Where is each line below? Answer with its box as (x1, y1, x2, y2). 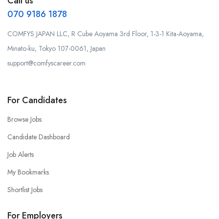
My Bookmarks (7, 167, 49, 177)
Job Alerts (7, 149, 34, 159)
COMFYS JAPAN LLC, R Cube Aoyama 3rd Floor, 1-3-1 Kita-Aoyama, (7, 28, 204, 39)
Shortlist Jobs (7, 184, 43, 195)
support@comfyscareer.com (7, 58, 86, 68)
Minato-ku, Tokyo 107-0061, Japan (7, 43, 106, 53)
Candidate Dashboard (7, 131, 70, 142)
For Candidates (7, 93, 67, 107)
